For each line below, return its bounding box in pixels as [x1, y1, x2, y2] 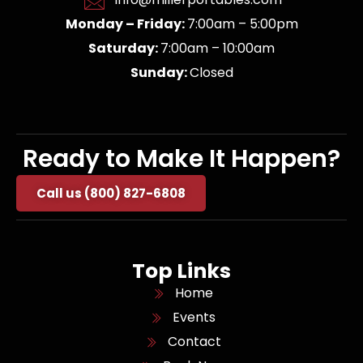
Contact [167, 332, 221, 352]
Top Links [132, 257, 231, 286]
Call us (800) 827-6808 [36, 185, 186, 203]
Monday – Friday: [65, 15, 187, 34]
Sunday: [130, 63, 190, 83]
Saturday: [88, 39, 160, 58]
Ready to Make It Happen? [23, 142, 340, 177]
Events [173, 308, 216, 327]
